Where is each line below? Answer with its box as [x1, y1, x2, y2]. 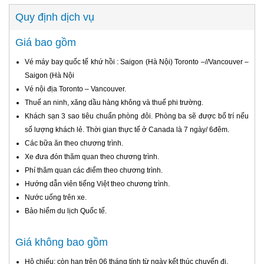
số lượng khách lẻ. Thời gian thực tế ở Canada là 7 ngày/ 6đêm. [25, 126, 229, 134]
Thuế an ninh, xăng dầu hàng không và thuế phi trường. [25, 98, 203, 107]
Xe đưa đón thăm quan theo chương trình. [25, 153, 159, 161]
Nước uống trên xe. [25, 193, 87, 202]
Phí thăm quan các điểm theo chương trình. [25, 166, 163, 175]
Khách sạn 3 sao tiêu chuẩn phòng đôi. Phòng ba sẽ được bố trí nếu [25, 112, 249, 121]
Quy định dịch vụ [15, 11, 94, 24]
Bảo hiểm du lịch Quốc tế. [25, 207, 107, 216]
